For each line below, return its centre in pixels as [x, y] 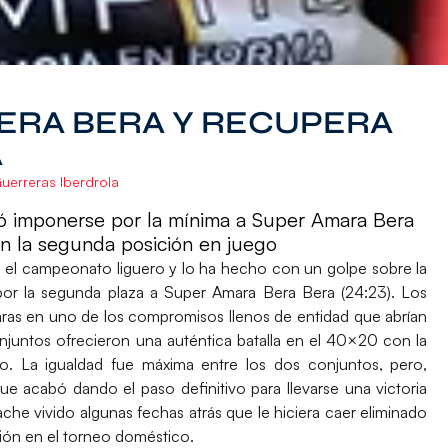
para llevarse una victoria [336, 387]
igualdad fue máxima [119, 363]
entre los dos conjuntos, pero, [310, 363]
